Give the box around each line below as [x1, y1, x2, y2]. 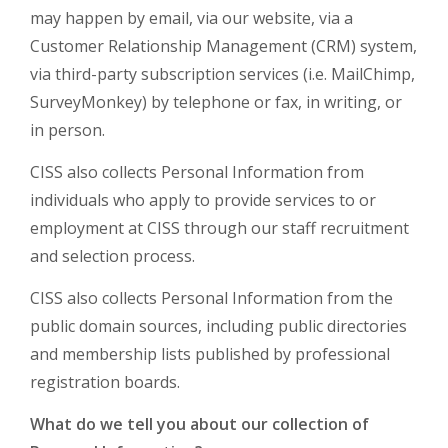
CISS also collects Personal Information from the [30, 287, 393, 309]
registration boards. [30, 371, 180, 393]
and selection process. [30, 245, 195, 267]
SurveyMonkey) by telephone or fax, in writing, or [30, 91, 402, 113]
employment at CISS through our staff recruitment [30, 217, 409, 239]
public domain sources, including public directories [30, 315, 407, 337]
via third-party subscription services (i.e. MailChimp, [30, 63, 415, 85]
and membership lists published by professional [30, 343, 390, 365]
